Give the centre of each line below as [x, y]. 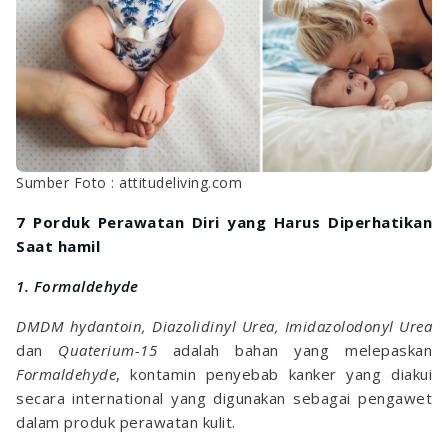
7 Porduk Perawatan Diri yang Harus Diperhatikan [224, 222]
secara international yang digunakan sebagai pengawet [224, 398]
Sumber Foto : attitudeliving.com [129, 183]
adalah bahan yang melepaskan [302, 350]
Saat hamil [58, 246]
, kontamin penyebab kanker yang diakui [274, 374]
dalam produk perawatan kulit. [126, 422]
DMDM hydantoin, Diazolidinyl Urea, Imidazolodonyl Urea [224, 326]
